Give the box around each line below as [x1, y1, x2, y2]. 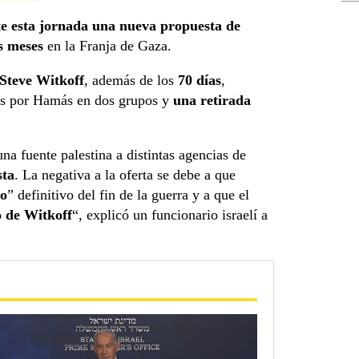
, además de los [84, 72, 178, 89]
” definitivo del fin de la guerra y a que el [7, 187, 249, 204]
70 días [178, 72, 221, 89]
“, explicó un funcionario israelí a [72, 207, 268, 224]
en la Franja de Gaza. [43, 38, 171, 54]
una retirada [173, 92, 251, 109]
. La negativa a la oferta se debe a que [14, 167, 236, 184]
